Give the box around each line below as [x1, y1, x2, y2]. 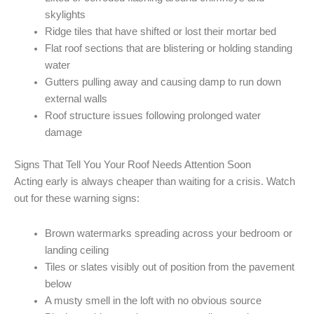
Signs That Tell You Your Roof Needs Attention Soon [14, 159, 251, 171]
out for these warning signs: [14, 193, 139, 205]
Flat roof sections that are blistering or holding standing [44, 43, 292, 55]
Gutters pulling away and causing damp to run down [44, 76, 281, 88]
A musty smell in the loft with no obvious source [44, 294, 261, 306]
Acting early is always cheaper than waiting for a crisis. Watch [14, 176, 295, 188]
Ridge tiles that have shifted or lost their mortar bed [44, 26, 276, 38]
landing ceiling [44, 244, 109, 256]
